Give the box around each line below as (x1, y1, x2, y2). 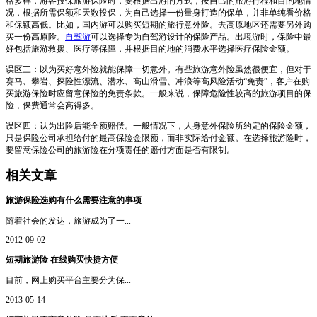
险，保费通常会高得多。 (6, 100, 99, 110)
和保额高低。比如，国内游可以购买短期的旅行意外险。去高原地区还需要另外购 (6, 19, 311, 30)
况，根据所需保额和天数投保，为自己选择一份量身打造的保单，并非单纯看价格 (6, 7, 311, 18)
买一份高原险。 (6, 31, 65, 42)
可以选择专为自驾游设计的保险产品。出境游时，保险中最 (91, 31, 311, 42)
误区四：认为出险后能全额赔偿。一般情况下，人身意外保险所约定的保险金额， (6, 120, 311, 131)
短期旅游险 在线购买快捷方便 (6, 255, 118, 265)
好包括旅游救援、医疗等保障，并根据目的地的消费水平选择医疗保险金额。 (6, 43, 294, 54)
